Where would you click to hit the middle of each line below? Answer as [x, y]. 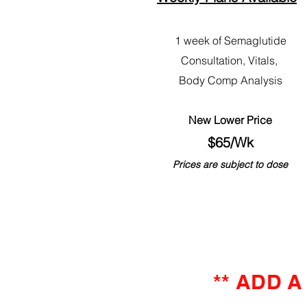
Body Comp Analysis [230, 80]
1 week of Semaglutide [230, 40]
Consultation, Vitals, [230, 60]
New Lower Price [230, 120]
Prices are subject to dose [230, 164]
